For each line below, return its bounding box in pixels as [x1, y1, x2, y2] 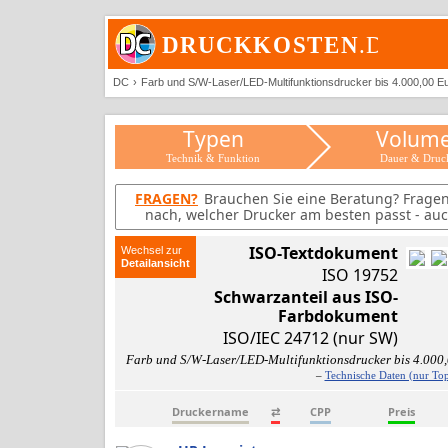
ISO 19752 [322, 264, 398, 286]
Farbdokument [278, 305, 398, 327]
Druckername [171, 404, 249, 419]
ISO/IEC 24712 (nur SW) [223, 327, 398, 349]
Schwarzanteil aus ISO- [214, 286, 398, 308]
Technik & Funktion [166, 152, 261, 164]
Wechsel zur [120, 244, 182, 256]
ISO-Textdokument [249, 242, 398, 264]
